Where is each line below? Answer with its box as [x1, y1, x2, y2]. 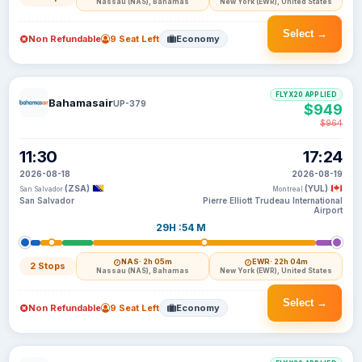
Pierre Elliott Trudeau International [203, 196, 343, 205]
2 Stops [30, 260, 65, 271]
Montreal [272, 185, 305, 193]
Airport [314, 205, 343, 215]
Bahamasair [48, 96, 113, 109]
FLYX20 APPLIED [275, 90, 337, 99]
